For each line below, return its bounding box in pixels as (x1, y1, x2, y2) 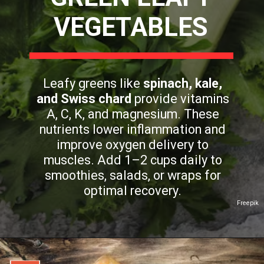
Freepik (237, 199, 259, 207)
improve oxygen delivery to (57, 137, 209, 153)
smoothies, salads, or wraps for (44, 168, 221, 183)
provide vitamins (131, 91, 229, 107)
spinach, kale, (143, 76, 223, 91)
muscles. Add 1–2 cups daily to (43, 153, 222, 168)
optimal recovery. (84, 183, 182, 199)
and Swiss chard (36, 91, 131, 107)
